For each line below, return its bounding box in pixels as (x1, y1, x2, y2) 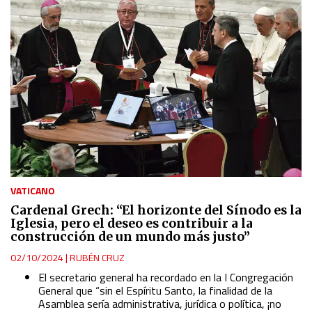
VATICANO (10, 183, 55, 198)
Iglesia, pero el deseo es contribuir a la (10, 216, 253, 232)
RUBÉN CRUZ (70, 250, 125, 265)
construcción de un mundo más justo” (10, 229, 250, 245)
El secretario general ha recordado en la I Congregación (38, 269, 293, 286)
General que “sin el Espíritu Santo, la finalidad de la (38, 282, 272, 299)
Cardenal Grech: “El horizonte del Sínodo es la (10, 203, 302, 219)
